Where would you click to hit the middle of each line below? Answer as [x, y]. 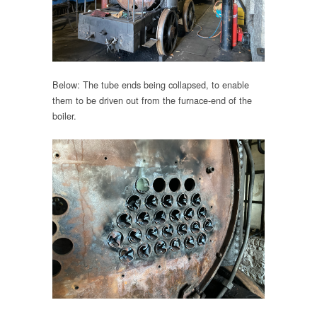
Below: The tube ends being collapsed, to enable [151, 84]
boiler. [64, 115]
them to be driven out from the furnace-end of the [152, 100]
